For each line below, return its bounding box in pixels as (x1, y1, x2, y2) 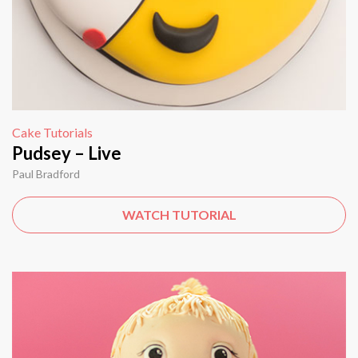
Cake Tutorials (12, 124, 93, 140)
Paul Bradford (12, 166, 80, 181)
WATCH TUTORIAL (121, 206, 237, 222)
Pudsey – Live (12, 141, 121, 164)
